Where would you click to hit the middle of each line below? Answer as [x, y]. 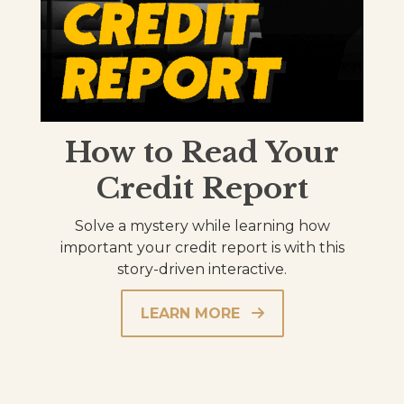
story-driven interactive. [202, 270]
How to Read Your [202, 153]
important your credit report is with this [202, 248]
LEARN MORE [190, 314]
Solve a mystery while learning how [202, 226]
